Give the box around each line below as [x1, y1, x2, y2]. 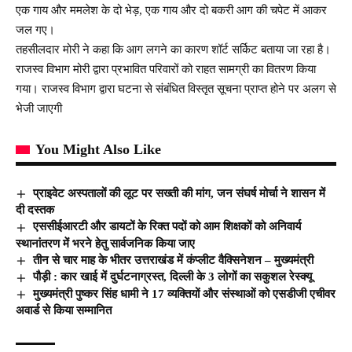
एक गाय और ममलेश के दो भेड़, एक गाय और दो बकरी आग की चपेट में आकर [16, 3, 327, 16]
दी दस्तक [16, 203, 54, 217]
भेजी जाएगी [16, 101, 62, 115]
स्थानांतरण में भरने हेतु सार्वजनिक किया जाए [16, 236, 195, 250]
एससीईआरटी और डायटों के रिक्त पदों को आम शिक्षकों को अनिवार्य [33, 220, 302, 233]
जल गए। [16, 23, 55, 36]
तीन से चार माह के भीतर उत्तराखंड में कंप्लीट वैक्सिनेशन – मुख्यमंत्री [33, 253, 314, 266]
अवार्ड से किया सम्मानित [16, 304, 112, 317]
